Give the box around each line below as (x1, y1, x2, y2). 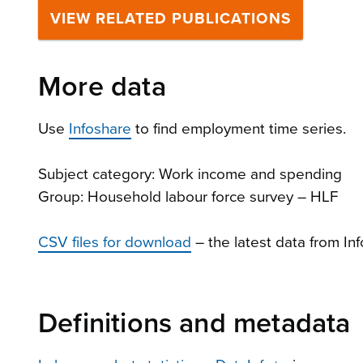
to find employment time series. (131, 119, 346, 138)
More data (38, 70, 166, 104)
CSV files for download (38, 233, 191, 251)
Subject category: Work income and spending (38, 164, 346, 183)
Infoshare (69, 119, 131, 138)
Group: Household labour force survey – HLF (38, 187, 338, 206)
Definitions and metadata (38, 306, 351, 340)
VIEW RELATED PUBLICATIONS (50, 9, 291, 28)
